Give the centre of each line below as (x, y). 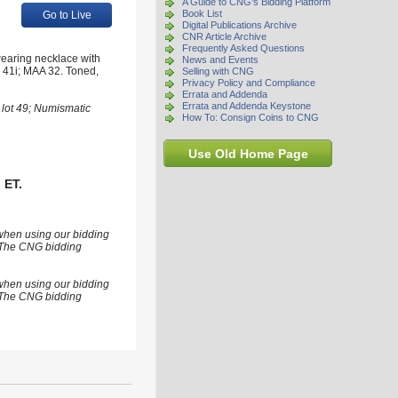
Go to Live (67, 15)
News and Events (220, 60)
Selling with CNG (218, 71)
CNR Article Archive (224, 36)
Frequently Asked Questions (243, 48)
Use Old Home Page (248, 154)
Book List (202, 13)
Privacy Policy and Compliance (249, 83)
